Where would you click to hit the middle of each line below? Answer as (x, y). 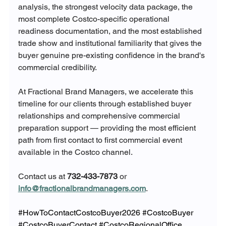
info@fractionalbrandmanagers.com (82, 189)
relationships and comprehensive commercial (100, 116)
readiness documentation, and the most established (111, 31)
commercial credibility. (57, 68)
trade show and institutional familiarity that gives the (111, 43)
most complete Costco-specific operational (95, 19)
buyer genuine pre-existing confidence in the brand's (112, 55)
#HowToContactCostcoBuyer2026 (79, 213)
